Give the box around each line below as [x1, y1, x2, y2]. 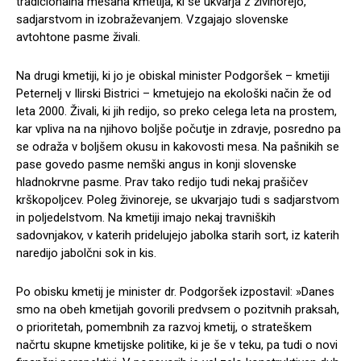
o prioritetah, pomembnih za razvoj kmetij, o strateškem [16, 319, 312, 334]
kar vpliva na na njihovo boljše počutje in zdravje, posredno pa [16, 121, 341, 136]
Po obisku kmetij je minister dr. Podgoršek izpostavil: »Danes [16, 284, 334, 299]
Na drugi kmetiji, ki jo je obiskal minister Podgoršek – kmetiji [16, 68, 330, 83]
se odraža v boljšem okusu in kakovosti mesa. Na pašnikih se [16, 139, 339, 154]
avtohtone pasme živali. [16, 29, 140, 44]
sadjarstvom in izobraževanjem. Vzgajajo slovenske [16, 11, 288, 27]
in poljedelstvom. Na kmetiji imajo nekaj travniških [16, 210, 276, 225]
